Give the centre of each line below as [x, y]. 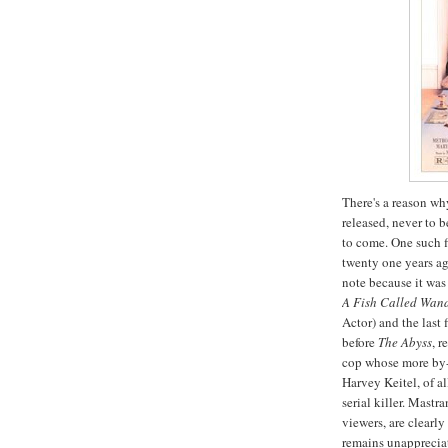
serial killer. [375, 402]
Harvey [363, 382]
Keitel [400, 382]
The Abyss [405, 342]
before [360, 342]
